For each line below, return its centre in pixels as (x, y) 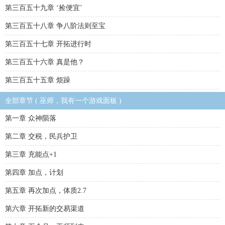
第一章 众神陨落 (31, 118)
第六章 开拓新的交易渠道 (45, 209)
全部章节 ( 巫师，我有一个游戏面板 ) (63, 101)
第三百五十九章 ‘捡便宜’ (44, 8)
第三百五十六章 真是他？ (45, 62)
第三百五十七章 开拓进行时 (48, 44)
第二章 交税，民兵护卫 (41, 136)
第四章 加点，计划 (34, 173)
